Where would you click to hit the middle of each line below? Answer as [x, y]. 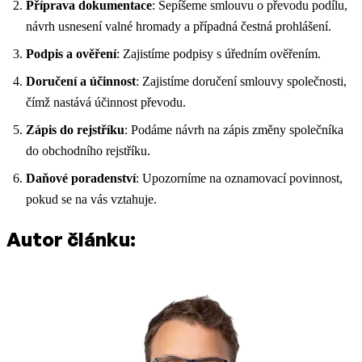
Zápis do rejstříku [75, 130]
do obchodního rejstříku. [88, 151]
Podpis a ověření [71, 54]
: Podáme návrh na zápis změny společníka [234, 130]
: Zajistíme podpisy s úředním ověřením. [219, 54]
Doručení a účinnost [81, 82]
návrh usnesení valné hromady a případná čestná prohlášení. [179, 27]
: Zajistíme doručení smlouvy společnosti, [241, 82]
